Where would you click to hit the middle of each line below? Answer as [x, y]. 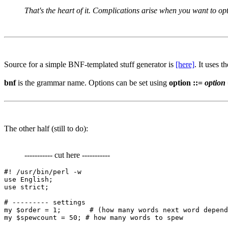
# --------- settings [45, 203]
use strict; [26, 187]
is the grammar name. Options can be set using [92, 83]
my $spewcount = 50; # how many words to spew [94, 218]
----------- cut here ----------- [67, 155]
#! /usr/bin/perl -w [43, 172]
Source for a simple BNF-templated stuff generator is [90, 65]
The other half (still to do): [46, 129]
